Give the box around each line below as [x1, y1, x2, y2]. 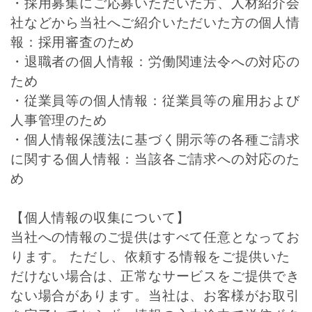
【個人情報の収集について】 [10, 210, 190, 225]
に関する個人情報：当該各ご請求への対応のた [10, 152, 300, 166]
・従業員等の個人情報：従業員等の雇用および [10, 93, 300, 108]
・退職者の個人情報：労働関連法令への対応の [10, 54, 300, 69]
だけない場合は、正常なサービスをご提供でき [10, 269, 300, 283]
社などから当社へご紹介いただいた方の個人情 [10, 15, 300, 30]
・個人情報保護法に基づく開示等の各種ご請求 [10, 132, 300, 147]
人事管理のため [10, 113, 107, 127]
